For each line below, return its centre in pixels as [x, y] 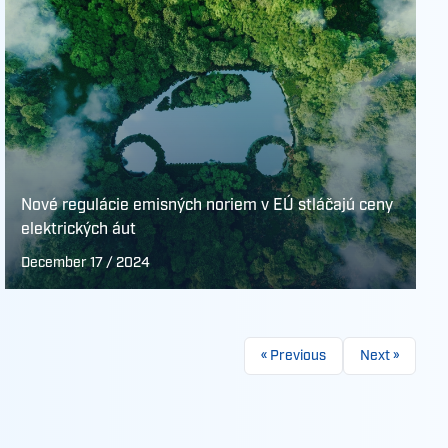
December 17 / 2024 [86, 263]
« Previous [293, 356]
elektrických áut [79, 229]
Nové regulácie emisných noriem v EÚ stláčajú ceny [207, 205]
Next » [379, 356]
